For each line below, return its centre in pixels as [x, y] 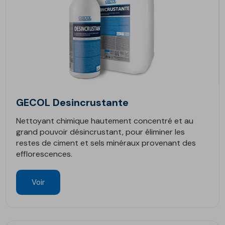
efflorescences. [44, 154]
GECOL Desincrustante [73, 102]
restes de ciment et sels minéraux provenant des [106, 143]
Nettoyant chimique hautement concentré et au [105, 121]
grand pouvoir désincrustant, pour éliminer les [101, 132]
